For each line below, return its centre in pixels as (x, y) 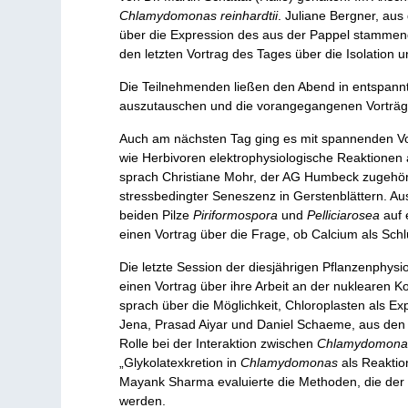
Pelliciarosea (346, 214)
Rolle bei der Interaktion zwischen (219, 343)
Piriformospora (238, 214)
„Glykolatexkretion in (180, 362)
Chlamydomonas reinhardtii (199, 15)
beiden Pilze (157, 214)
